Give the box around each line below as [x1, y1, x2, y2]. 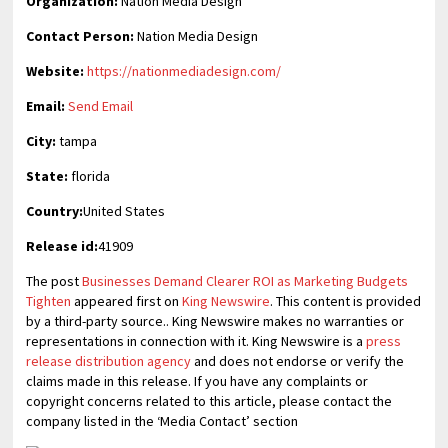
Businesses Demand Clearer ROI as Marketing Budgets [82, 272, 409, 290]
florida [68, 167, 111, 185]
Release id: [26, 237, 99, 255]
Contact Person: [26, 27, 135, 45]
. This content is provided [270, 292, 422, 310]
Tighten [26, 292, 72, 310]
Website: [26, 62, 85, 80]
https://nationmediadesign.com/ [87, 62, 282, 80]
